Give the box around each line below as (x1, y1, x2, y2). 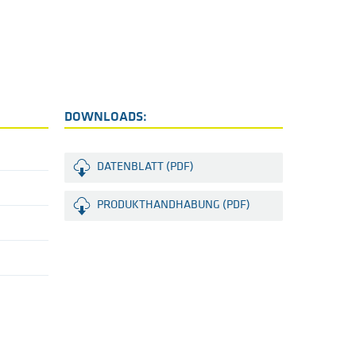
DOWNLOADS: (64, 110, 147, 124)
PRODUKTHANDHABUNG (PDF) (97, 199, 250, 211)
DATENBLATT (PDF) (97, 161, 194, 173)
